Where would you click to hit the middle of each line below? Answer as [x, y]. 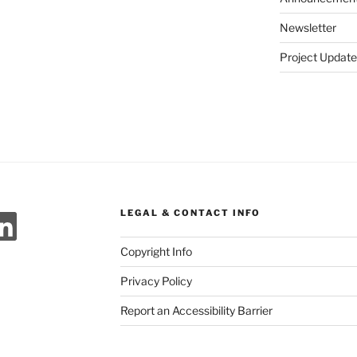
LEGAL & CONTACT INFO [190, 213]
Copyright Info [156, 252]
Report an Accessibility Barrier [196, 311]
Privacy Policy [156, 281]
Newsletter [308, 28]
